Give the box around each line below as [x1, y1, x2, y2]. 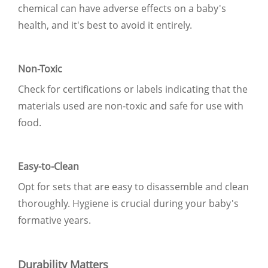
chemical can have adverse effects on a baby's [18, 1, 226, 15]
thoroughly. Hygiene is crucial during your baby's [18, 196, 239, 210]
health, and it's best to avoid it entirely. [18, 18, 192, 32]
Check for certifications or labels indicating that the [18, 82, 248, 96]
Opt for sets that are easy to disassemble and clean [18, 179, 249, 193]
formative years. [18, 213, 91, 227]
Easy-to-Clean [18, 159, 79, 173]
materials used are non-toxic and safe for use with [18, 99, 243, 112]
